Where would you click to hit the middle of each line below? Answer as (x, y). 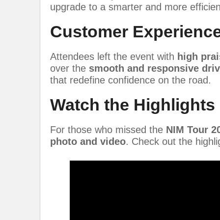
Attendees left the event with (114, 57)
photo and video (88, 142)
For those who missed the (108, 130)
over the (69, 69)
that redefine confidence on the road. (131, 80)
